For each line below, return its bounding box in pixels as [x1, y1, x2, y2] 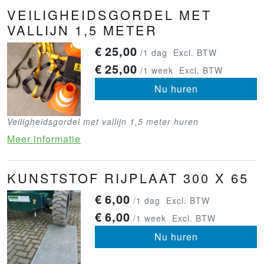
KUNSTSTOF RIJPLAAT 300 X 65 [7, 169, 249, 187]
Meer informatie [7, 132, 81, 146]
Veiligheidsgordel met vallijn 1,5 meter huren [7, 115, 199, 128]
